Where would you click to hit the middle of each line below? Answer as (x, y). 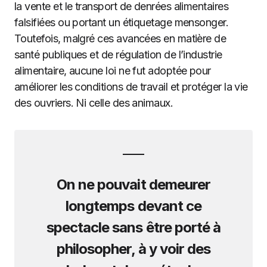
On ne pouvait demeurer (133, 184)
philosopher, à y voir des (133, 249)
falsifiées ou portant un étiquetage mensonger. (122, 22)
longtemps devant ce (133, 206)
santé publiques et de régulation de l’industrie (118, 55)
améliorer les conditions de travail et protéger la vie (131, 87)
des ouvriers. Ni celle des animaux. (94, 103)
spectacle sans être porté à (133, 227)
